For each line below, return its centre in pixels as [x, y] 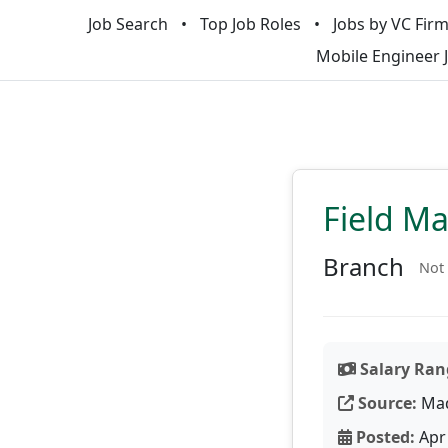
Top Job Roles [250, 24]
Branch [363, 266]
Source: [385, 403]
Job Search [127, 24]
